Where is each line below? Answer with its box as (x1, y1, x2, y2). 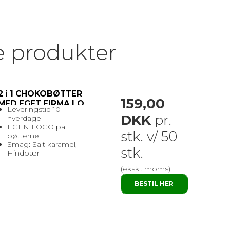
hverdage (7, 113, 43, 123)
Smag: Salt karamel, (7, 140, 77, 149)
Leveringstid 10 (7, 105, 61, 114)
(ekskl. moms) (120, 164, 170, 174)
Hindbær (7, 148, 42, 158)
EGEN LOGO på (7, 122, 65, 132)
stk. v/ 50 (120, 128, 178, 145)
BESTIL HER (135, 180, 174, 188)
